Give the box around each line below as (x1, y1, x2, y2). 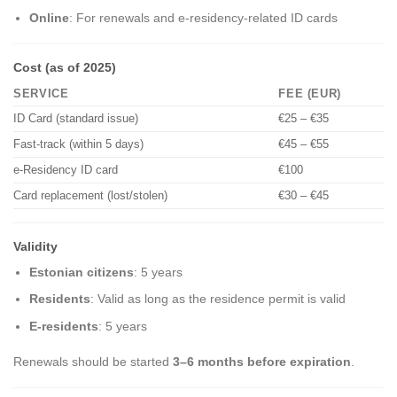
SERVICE (13, 88, 69, 101)
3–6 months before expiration (173, 354, 351, 370)
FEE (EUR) (278, 88, 341, 101)
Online (29, 10, 70, 25)
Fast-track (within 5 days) (13, 138, 144, 152)
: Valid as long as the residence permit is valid (90, 292, 346, 307)
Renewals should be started (13, 354, 173, 370)
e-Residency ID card (13, 164, 118, 177)
